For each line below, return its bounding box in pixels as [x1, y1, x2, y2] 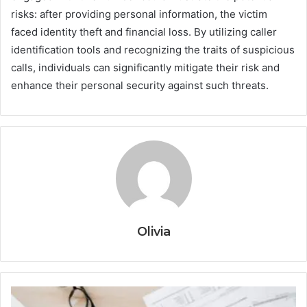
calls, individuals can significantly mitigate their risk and [11, 60, 280, 74]
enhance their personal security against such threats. [11, 78, 269, 92]
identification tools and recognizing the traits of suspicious [11, 42, 295, 56]
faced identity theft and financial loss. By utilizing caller [11, 25, 277, 38]
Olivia [136, 223, 171, 239]
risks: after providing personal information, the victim [11, 7, 267, 21]
